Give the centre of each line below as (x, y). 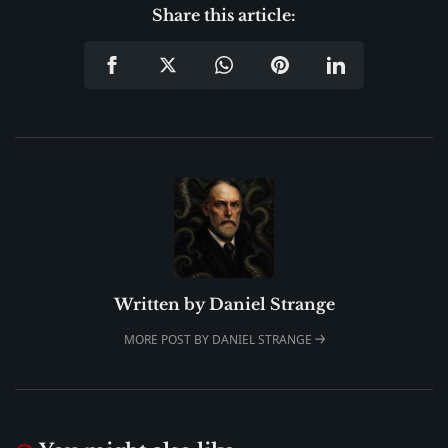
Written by (161, 303)
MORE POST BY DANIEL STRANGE (219, 339)
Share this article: (224, 14)
